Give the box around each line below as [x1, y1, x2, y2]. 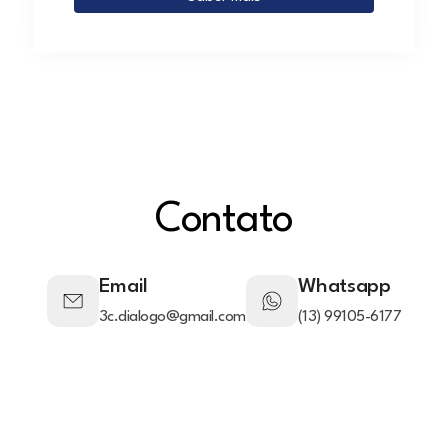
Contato [155, 200, 293, 241]
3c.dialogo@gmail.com [98, 309, 246, 325]
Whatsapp [297, 277, 391, 297]
